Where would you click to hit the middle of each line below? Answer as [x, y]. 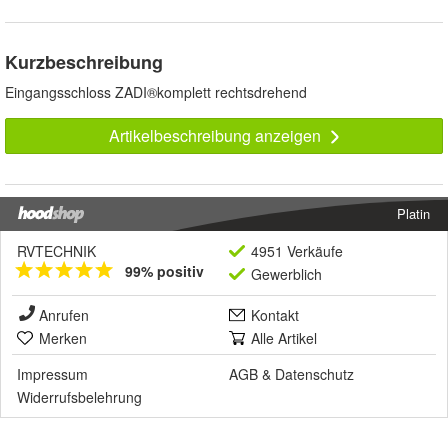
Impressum [52, 374]
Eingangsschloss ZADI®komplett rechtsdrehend [156, 92]
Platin [413, 214]
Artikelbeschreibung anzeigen [216, 136]
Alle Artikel [284, 338]
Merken [63, 338]
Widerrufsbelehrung [79, 397]
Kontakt [275, 315]
